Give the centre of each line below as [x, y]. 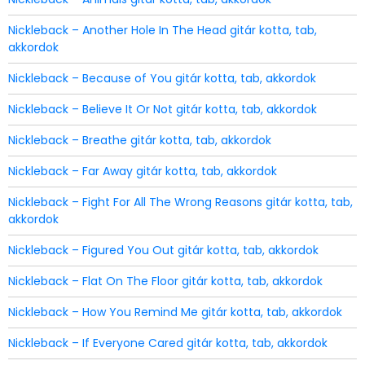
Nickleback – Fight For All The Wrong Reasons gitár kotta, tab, [180, 202]
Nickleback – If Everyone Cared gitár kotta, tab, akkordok [168, 343]
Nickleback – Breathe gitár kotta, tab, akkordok [140, 140]
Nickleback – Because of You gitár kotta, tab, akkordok [162, 78]
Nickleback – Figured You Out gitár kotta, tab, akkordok [163, 250]
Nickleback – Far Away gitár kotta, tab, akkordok [143, 171]
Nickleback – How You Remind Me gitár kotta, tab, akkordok [175, 312]
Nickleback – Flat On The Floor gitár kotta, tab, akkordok [165, 281]
